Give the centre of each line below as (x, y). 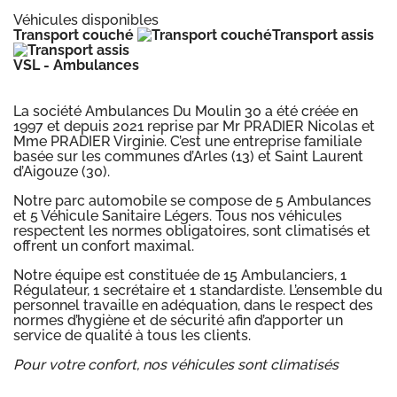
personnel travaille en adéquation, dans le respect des (193, 305)
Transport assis (323, 35)
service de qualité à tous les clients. (132, 335)
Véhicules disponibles (86, 19)
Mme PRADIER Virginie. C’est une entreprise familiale (187, 141)
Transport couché (75, 35)
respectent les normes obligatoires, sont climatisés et (192, 230)
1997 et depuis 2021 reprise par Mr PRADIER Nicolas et (194, 126)
